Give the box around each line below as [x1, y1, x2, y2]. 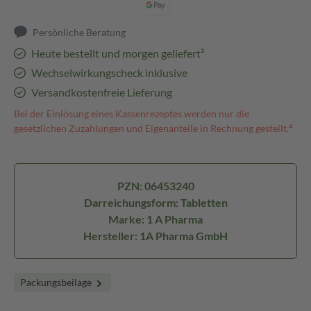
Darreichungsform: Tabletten [83, 196, 228, 209]
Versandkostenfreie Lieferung [31, 85, 172, 99]
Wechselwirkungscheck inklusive [31, 66, 187, 79]
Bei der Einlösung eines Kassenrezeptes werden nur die [14, 108, 249, 119]
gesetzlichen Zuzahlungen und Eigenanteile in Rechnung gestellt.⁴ [14, 122, 293, 134]
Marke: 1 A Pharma [108, 212, 203, 226]
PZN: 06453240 [117, 179, 194, 192]
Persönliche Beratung [33, 26, 126, 38]
